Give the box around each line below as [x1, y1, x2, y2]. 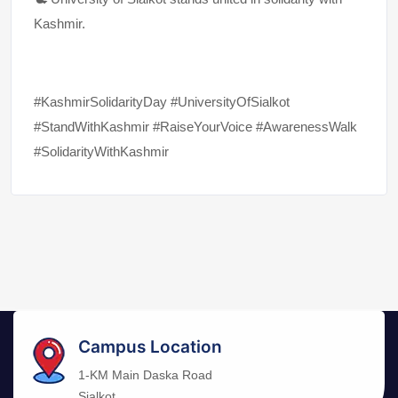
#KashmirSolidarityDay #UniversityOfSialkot [34, 93, 290, 109]
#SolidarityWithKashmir [34, 143, 169, 159]
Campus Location [78, 336, 222, 357]
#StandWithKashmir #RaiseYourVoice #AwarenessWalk [34, 118, 357, 134]
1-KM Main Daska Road [78, 367, 212, 382]
